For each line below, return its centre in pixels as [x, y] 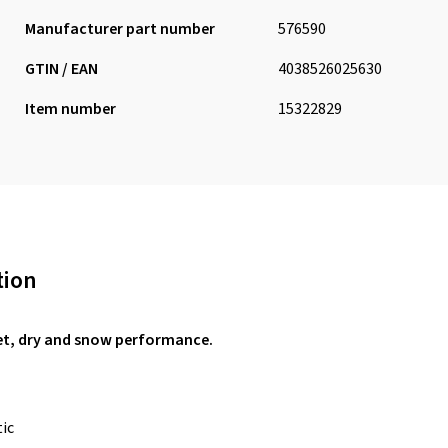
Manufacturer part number [119, 29]
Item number [70, 109]
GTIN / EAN [61, 69]
